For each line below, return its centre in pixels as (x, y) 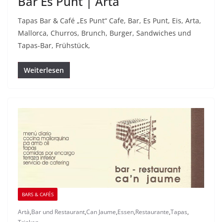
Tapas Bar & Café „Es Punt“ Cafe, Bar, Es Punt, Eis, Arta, (110, 21)
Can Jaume (101, 212)
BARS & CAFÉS (38, 194)
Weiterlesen (44, 70)
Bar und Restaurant (58, 212)
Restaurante (152, 212)
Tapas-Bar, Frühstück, (54, 46)
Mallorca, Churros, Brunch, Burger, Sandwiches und (105, 33)
